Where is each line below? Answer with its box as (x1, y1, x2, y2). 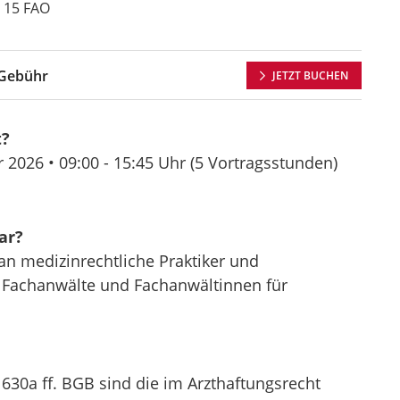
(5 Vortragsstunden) (185, 152, 337, 173)
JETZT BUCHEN (271, 68, 348, 83)
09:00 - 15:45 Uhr (58, 152, 186, 173)
